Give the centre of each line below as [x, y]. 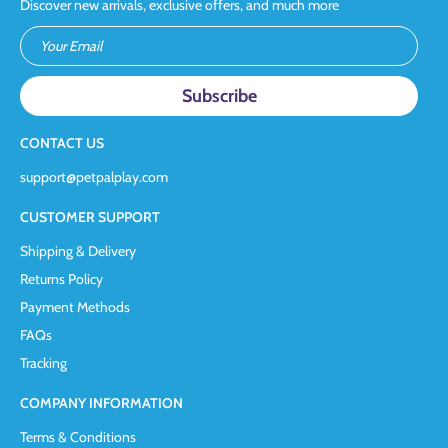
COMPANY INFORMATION [101, 403]
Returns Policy [61, 279]
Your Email [71, 46]
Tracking [43, 363]
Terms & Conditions [78, 437]
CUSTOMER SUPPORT [90, 217]
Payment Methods [75, 307]
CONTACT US [62, 143]
